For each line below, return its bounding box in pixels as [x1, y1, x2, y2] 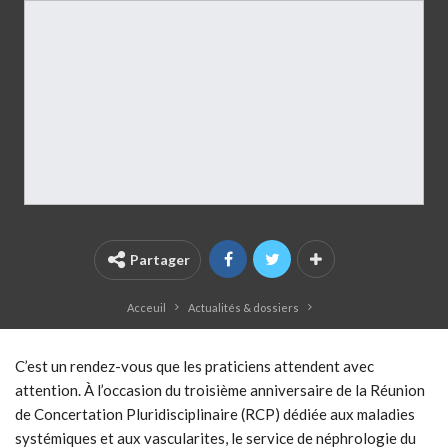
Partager [130, 251, 190, 269]
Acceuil [127, 301, 166, 315]
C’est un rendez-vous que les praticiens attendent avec [15, 357, 374, 376]
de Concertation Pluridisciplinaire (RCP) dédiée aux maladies [15, 405, 415, 424]
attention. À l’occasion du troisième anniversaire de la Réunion [15, 381, 425, 400]
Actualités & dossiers [188, 301, 299, 315]
